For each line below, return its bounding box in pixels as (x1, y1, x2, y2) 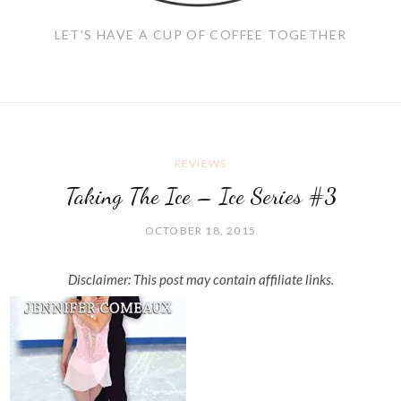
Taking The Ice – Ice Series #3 (64, 181, 337, 209)
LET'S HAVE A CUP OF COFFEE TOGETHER (54, 27, 347, 42)
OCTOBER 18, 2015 (144, 224, 257, 238)
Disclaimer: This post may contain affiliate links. (67, 271, 334, 288)
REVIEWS (174, 156, 227, 170)
